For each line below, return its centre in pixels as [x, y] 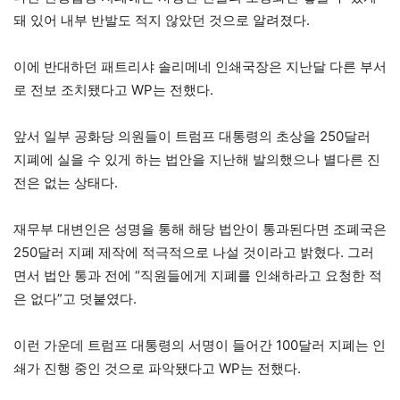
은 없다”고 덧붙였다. [75, 298]
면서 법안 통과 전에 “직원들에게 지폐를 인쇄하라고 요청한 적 [198, 275]
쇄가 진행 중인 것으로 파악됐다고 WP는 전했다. [157, 368]
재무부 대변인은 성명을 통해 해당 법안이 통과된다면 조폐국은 [200, 229]
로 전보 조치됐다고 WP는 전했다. [113, 89]
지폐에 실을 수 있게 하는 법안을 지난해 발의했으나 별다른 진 [197, 159]
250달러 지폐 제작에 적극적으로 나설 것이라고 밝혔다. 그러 [194, 252]
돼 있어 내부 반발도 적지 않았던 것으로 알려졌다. [162, 20]
